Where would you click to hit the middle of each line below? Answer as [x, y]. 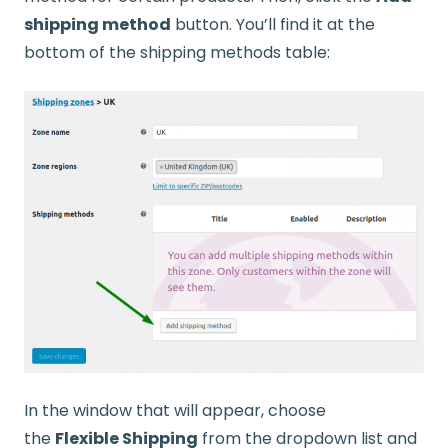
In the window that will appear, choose [175, 410]
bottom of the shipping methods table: [177, 53]
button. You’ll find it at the [273, 25]
